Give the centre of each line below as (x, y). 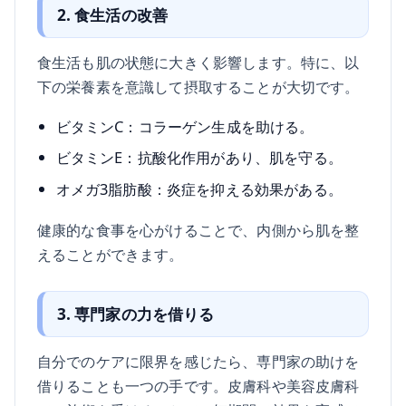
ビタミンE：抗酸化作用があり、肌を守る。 (199, 158)
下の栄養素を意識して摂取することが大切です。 (198, 87)
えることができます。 (111, 255)
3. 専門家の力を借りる (135, 314)
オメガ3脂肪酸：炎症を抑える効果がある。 (199, 188)
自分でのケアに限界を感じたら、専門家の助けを (198, 362)
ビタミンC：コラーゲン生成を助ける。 (185, 126)
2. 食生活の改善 (112, 15)
